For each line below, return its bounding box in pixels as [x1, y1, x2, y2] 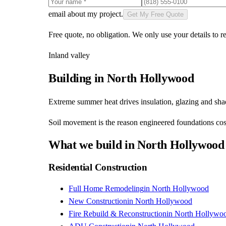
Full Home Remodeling [69, 184, 144, 193]
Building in [48, 71, 107, 85]
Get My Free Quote [127, 10, 184, 18]
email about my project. [48, 9, 123, 18]
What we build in [48, 138, 137, 152]
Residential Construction [48, 162, 147, 173]
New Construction [69, 197, 127, 206]
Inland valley [48, 50, 90, 60]
